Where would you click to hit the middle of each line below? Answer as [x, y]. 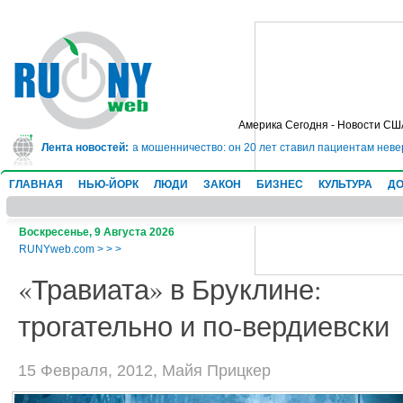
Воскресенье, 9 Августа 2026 [97, 232]
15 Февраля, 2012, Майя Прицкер [144, 370]
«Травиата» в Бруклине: [170, 289]
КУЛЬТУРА [345, 184]
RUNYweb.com [57, 249]
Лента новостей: [85, 148]
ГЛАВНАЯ [36, 184]
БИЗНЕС [280, 184]
